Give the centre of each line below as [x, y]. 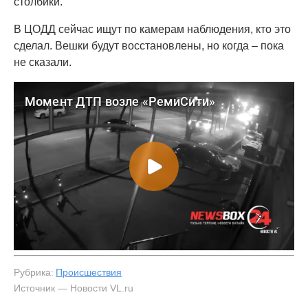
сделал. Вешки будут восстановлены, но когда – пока [149, 46]
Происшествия [89, 272]
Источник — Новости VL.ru [74, 288]
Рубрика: [34, 272]
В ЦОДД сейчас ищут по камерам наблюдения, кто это [152, 29]
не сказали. [44, 62]
